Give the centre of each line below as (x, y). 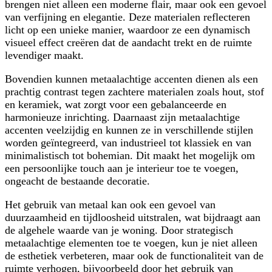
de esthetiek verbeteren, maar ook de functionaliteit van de (134, 255)
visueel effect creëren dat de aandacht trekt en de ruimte (128, 42)
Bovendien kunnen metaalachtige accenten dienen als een (131, 79)
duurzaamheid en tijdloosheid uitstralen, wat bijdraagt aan (133, 217)
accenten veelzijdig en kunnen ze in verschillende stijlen (129, 130)
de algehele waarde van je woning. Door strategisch (119, 230)
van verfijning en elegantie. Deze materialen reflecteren (127, 17)
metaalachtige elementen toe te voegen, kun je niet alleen (131, 243)
